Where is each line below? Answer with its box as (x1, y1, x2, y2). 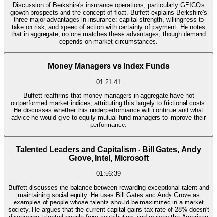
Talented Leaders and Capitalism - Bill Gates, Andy (16, 145, 201, 154)
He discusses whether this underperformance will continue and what (14, 106, 203, 114)
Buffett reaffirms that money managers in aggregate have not (23, 92, 194, 99)
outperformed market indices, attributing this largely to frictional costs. (10, 99, 207, 107)
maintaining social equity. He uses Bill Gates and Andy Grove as (17, 191, 200, 199)
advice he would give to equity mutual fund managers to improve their (11, 113, 206, 121)
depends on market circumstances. (59, 38, 158, 46)
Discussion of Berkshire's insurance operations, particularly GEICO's (12, 1, 205, 9)
